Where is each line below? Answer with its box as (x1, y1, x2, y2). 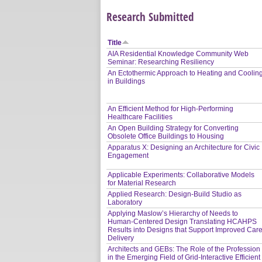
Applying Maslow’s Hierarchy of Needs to (108, 209, 239, 218)
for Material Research (108, 178, 177, 187)
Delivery (108, 233, 135, 242)
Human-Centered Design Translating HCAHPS (108, 217, 257, 226)
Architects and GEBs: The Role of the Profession (108, 244, 261, 253)
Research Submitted (106, 8, 194, 25)
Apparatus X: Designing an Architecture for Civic (108, 143, 260, 151)
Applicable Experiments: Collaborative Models (108, 170, 255, 179)
